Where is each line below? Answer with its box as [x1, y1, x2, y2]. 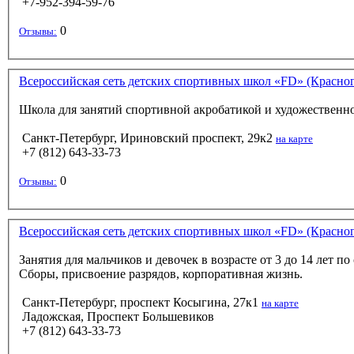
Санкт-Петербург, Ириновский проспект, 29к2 [22, 131, 273, 145]
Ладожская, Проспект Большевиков [19, 310, 214, 324]
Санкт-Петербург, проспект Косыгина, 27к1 [22, 296, 258, 310]
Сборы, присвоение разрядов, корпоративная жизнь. [19, 267, 303, 281]
